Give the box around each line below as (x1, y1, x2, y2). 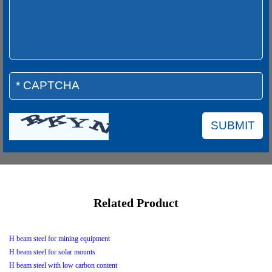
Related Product (93, 195, 178, 209)
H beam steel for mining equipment (9, 234, 110, 243)
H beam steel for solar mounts (9, 247, 95, 256)
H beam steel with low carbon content (9, 260, 117, 270)
